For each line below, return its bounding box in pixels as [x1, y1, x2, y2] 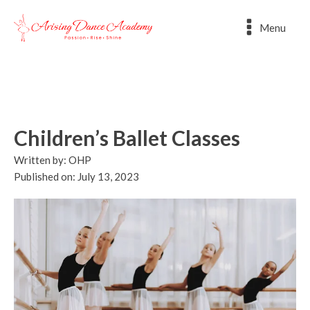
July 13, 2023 [77, 170, 139, 183]
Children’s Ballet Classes [14, 125, 240, 150]
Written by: [14, 154, 69, 166]
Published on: [14, 170, 77, 183]
